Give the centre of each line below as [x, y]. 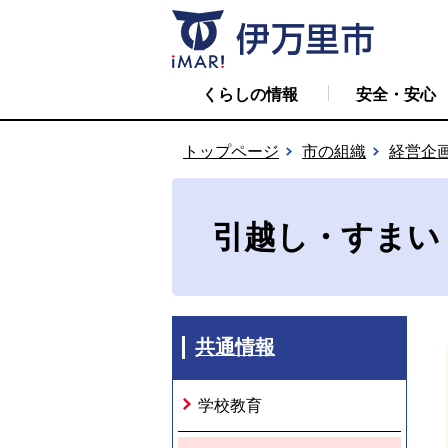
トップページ [231, 151]
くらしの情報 [250, 94]
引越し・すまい [326, 237]
